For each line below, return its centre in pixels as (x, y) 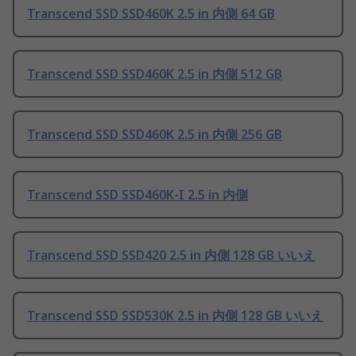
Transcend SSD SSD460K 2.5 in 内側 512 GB (155, 74)
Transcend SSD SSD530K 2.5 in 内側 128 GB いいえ (175, 316)
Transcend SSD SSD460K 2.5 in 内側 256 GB (155, 135)
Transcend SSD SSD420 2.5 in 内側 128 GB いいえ (171, 255)
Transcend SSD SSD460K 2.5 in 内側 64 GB (151, 14)
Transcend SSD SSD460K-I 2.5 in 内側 (137, 195)
